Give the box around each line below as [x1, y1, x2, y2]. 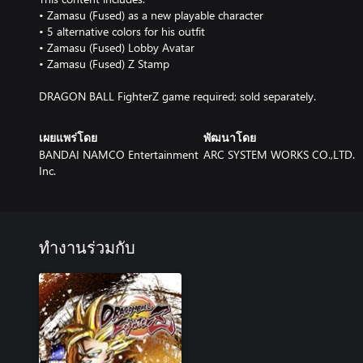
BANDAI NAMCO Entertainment [39, 147, 199, 162]
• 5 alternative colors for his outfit [39, 23, 205, 39]
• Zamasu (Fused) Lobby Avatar [39, 40, 194, 55]
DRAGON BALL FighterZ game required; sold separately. [39, 88, 316, 104]
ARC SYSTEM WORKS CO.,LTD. [203, 147, 355, 162]
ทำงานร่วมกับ [39, 241, 135, 257]
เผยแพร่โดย [39, 133, 97, 144]
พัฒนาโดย [203, 133, 256, 144]
